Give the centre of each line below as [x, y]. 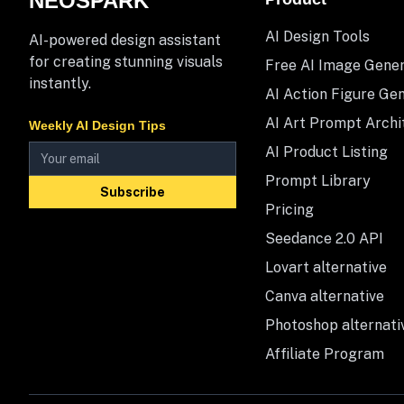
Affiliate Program [325, 354]
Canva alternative [325, 296]
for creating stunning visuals [126, 62]
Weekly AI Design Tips [97, 125]
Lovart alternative [326, 267]
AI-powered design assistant [125, 40]
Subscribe [133, 192]
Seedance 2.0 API [325, 239]
